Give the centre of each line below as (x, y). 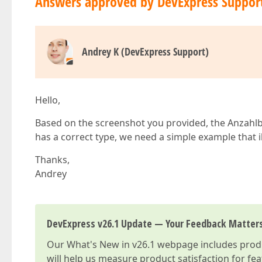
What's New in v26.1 (111, 244)
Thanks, (52, 160)
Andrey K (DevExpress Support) (145, 51)
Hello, (48, 100)
